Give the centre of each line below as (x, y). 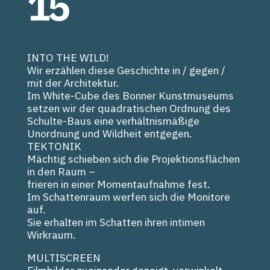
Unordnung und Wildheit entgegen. (109, 133)
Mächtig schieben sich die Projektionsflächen (133, 159)
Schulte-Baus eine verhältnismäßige (113, 121)
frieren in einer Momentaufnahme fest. (118, 184)
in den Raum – (61, 171)
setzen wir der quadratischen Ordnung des (129, 108)
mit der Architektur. (73, 83)
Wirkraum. (51, 234)
